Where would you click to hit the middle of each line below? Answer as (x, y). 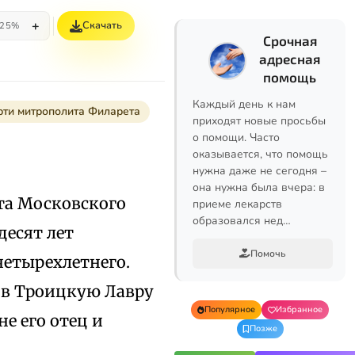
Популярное (230, 309)
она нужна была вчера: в (259, 187)
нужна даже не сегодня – (260, 171)
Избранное (299, 309)
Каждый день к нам (244, 104)
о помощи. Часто (236, 137)
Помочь (268, 254)
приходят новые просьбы (259, 121)
